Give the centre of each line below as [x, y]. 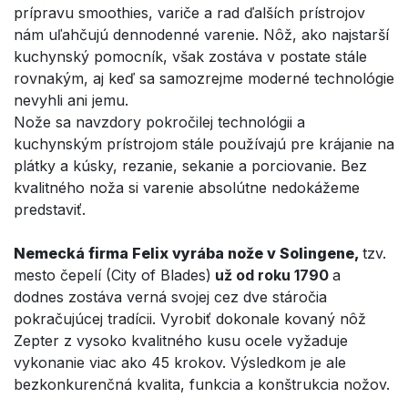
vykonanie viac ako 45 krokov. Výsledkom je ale [180, 362]
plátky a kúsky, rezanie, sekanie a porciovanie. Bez [190, 165]
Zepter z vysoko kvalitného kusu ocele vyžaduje [181, 340]
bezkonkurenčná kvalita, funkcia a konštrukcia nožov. [202, 384]
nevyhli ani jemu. [71, 100]
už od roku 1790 [272, 275]
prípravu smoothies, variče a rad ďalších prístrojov [189, 12]
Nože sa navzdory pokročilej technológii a [159, 122]
